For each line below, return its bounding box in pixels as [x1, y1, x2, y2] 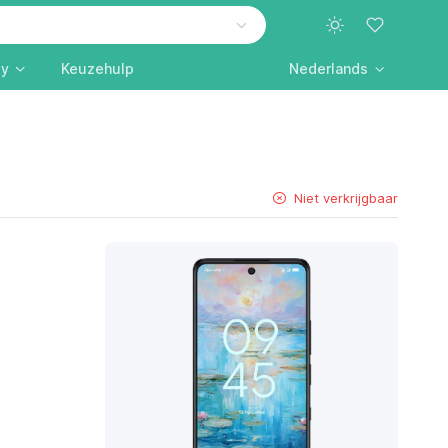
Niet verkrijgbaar [294, 189, 399, 206]
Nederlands [289, 60, 369, 77]
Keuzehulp [60, 60, 134, 77]
